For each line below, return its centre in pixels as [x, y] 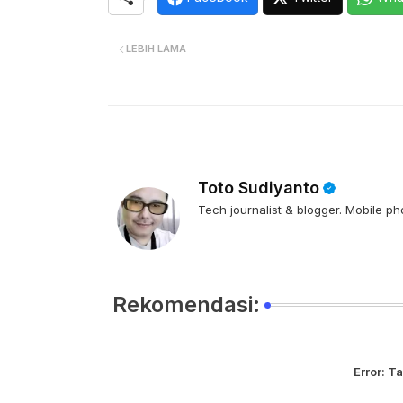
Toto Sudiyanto [258, 188]
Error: [369, 372]
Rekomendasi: [186, 304]
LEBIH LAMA [156, 49]
